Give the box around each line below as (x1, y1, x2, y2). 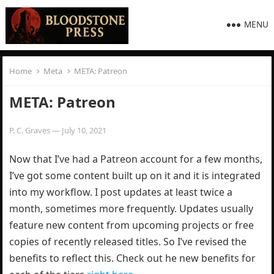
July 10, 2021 (62, 125, 107, 136)
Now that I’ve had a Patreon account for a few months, (9, 152, 263, 166)
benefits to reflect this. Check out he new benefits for (9, 251, 256, 265)
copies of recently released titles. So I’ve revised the (9, 235, 247, 248)
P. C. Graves (9, 125, 51, 136)
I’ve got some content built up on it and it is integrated (9, 169, 261, 182)
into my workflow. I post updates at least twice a (9, 185, 233, 199)
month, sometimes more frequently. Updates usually (9, 202, 254, 215)
